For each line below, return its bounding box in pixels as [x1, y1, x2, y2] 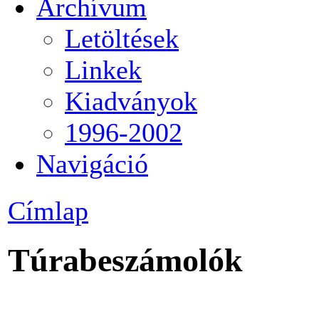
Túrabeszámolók [8, 242, 243, 279]
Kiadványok [65, 85, 197, 116]
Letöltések [65, 23, 179, 53]
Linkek [65, 54, 142, 85]
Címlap [8, 196, 88, 226]
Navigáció [36, 148, 148, 179]
